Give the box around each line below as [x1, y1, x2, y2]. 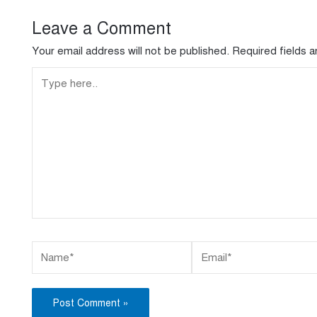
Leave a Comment [32, 17, 171, 39]
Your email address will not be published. [32, 44, 229, 57]
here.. [31, 91, 59, 105]
